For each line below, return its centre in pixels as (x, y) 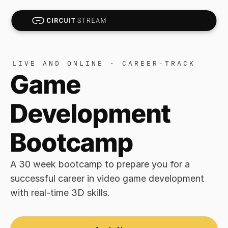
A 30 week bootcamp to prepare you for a (100, 164)
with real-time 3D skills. (60, 193)
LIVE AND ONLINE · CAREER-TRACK (104, 63)
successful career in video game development (107, 178)
